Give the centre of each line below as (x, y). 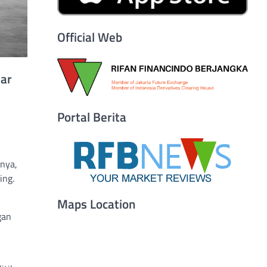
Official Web (90, 37)
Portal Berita (92, 117)
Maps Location (96, 204)
